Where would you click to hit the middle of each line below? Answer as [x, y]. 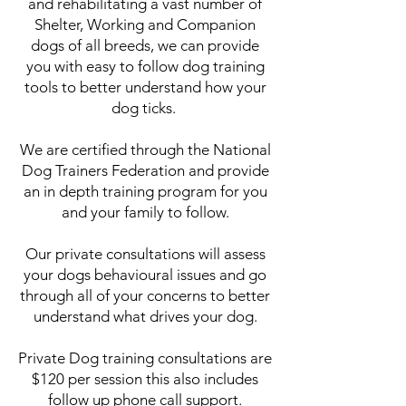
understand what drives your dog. [145, 316]
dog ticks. [145, 108]
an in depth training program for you [145, 191]
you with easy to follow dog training [145, 66]
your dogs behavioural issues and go [145, 275]
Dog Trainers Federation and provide [145, 170]
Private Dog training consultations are [145, 358]
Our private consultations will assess [145, 254]
